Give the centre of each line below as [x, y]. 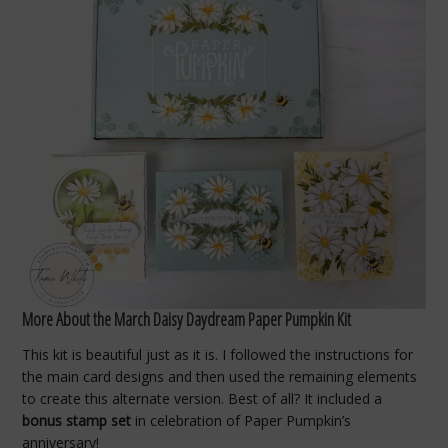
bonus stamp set [77, 420]
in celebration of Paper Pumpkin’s [241, 420]
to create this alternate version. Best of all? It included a [202, 398]
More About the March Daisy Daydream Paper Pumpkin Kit [187, 318]
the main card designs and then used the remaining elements [220, 376]
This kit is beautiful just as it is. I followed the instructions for [218, 354]
